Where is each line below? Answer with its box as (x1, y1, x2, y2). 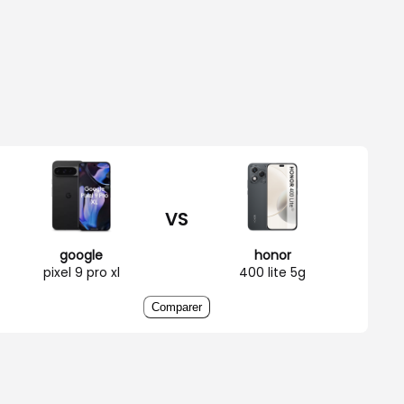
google (60, 245, 103, 264)
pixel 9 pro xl (42, 262, 120, 281)
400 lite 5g (239, 262, 306, 281)
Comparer (151, 299, 202, 314)
